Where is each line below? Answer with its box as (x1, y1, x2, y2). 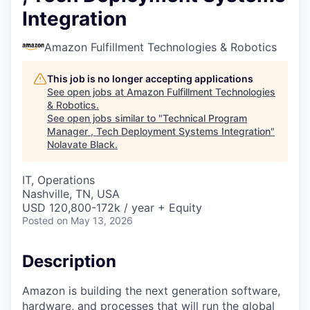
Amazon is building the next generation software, (22, 283, 280, 298)
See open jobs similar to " (47, 111, 163, 124)
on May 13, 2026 (57, 214, 133, 226)
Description (22, 250, 116, 271)
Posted (22, 214, 54, 226)
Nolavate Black (47, 138, 115, 150)
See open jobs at (47, 85, 127, 98)
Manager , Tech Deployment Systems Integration (47, 125, 271, 137)
